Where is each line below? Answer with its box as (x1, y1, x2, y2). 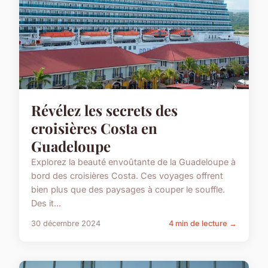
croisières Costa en (31, 118, 157, 138)
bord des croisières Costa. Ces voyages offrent (31, 170, 223, 181)
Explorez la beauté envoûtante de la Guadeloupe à (31, 156, 236, 167)
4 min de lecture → (169, 218, 237, 228)
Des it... (31, 197, 61, 208)
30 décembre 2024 (31, 218, 100, 228)
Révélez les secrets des (31, 100, 178, 120)
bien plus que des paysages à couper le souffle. (31, 184, 225, 194)
